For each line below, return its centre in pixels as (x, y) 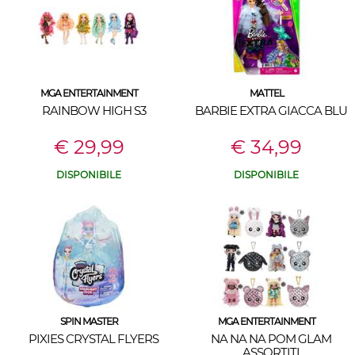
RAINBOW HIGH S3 (94, 111)
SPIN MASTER (89, 321)
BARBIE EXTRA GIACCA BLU (271, 111)
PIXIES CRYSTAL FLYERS (94, 339)
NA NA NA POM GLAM (271, 339)
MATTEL (266, 93)
